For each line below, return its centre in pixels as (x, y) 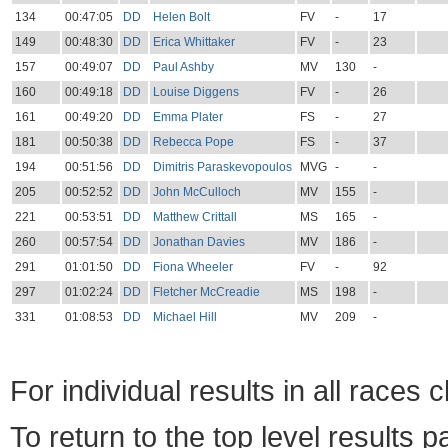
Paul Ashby (183, 67)
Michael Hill (184, 317)
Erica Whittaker (193, 42)
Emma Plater (187, 117)
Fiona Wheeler (192, 267)
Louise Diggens (195, 92)
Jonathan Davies (198, 242)
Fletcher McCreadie (206, 292)
